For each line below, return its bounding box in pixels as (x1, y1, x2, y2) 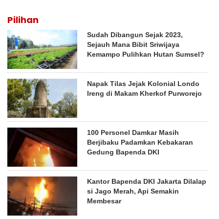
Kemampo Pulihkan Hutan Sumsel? (87, 50, 205, 58)
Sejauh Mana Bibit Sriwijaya (87, 40, 180, 48)
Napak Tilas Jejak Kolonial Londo (87, 79, 200, 88)
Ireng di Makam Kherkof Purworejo (87, 89, 202, 97)
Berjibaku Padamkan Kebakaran (87, 138, 194, 146)
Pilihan (7, 13, 39, 26)
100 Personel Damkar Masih (87, 128, 179, 136)
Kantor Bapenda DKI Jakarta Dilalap (87, 177, 207, 185)
